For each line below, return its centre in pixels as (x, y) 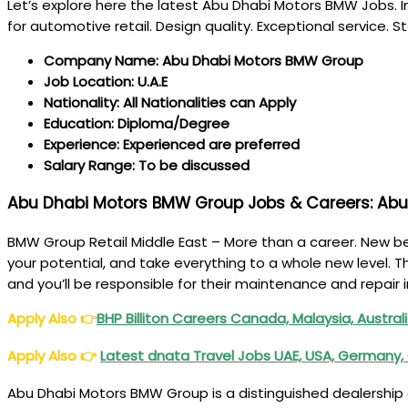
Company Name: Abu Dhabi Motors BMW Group (204, 60)
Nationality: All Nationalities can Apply (170, 102)
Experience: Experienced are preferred (172, 144)
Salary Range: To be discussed (147, 165)
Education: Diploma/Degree (137, 123)
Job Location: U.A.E (106, 81)
